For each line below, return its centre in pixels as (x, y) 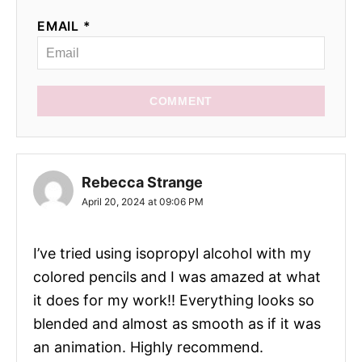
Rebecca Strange (142, 182)
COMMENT (181, 101)
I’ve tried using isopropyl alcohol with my (172, 253)
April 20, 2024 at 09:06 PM (143, 201)
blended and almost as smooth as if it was (177, 323)
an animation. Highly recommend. (148, 347)
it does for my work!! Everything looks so (174, 300)
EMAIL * (64, 26)
